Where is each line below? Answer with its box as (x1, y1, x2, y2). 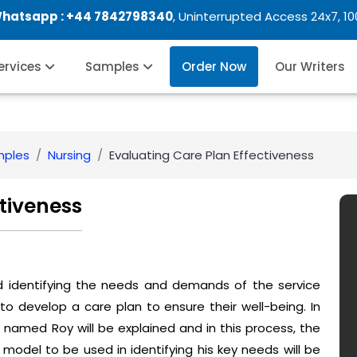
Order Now (182, 58, 246, 75)
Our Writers (275, 58, 345, 75)
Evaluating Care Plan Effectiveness (109, 147, 314, 163)
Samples (85, 58, 143, 75)
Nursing (48, 147, 91, 163)
